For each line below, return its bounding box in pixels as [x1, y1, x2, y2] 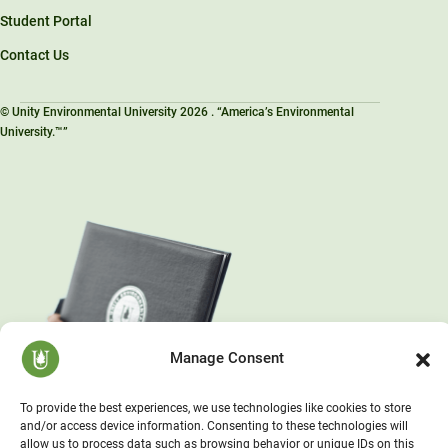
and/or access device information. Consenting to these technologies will [20, 419, 408, 433]
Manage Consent [169, 348, 284, 367]
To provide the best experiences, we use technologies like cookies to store [20, 401, 411, 415]
